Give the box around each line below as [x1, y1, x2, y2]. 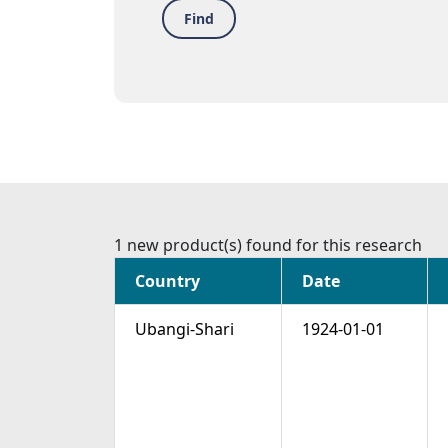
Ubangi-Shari [135, 318, 234, 341]
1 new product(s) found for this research [114, 234, 422, 257]
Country [135, 270, 200, 293]
